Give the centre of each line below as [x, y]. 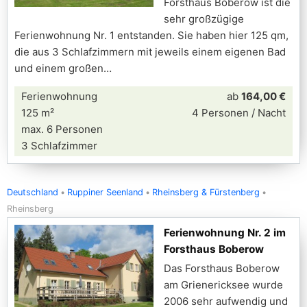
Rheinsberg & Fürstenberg [206, 192]
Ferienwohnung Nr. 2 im [225, 233]
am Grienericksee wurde [223, 285]
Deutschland [33, 192]
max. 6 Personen [62, 129]
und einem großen [59, 68]
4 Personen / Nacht [239, 113]
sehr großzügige [204, 19]
